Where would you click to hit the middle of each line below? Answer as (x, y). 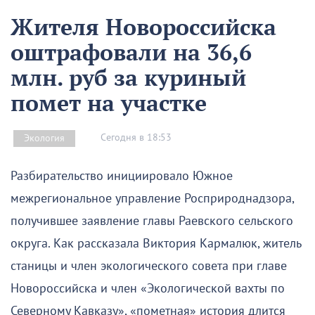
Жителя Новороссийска (143, 26)
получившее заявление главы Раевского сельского (152, 221)
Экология (44, 138)
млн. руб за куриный (128, 77)
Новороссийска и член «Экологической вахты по (148, 288)
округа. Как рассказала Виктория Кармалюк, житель (156, 243)
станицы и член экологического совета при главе (149, 266)
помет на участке (109, 102)
